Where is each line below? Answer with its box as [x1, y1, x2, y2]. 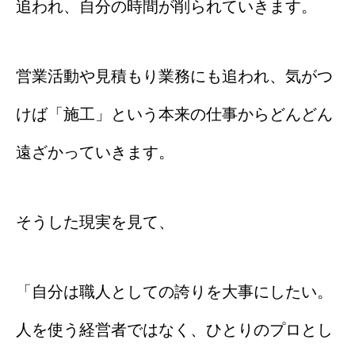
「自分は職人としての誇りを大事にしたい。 [16, 282, 333, 300]
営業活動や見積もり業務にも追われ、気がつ [16, 67, 333, 85]
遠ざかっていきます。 [16, 143, 174, 161]
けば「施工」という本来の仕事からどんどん [16, 105, 333, 123]
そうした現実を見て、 [16, 212, 174, 231]
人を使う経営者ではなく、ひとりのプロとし [16, 320, 333, 338]
